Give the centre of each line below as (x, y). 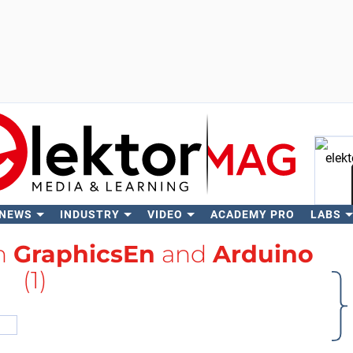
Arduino (263, 254)
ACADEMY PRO (252, 214)
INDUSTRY (89, 214)
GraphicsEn (84, 254)
